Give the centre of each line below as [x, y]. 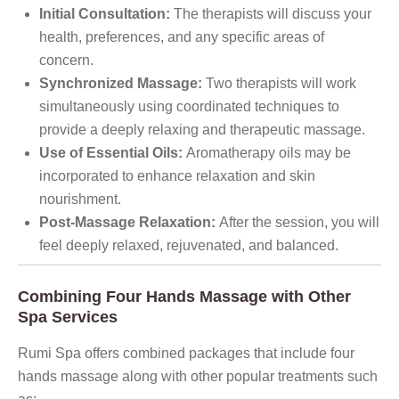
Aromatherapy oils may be [267, 152]
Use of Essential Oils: [111, 152]
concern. [66, 60]
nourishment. [80, 199]
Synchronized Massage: [121, 83]
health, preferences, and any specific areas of [182, 37]
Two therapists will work [279, 83]
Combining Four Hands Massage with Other [184, 296]
